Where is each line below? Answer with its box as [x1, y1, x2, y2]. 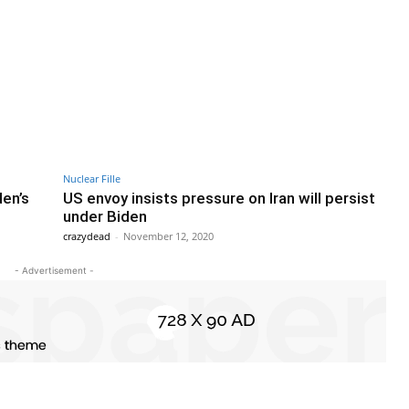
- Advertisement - [14, 264, 94, 276]
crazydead [63, 228, 110, 243]
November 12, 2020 [123, 228, 214, 243]
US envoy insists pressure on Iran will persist [63, 188, 375, 207]
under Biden [63, 206, 147, 225]
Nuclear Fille [63, 171, 121, 185]
